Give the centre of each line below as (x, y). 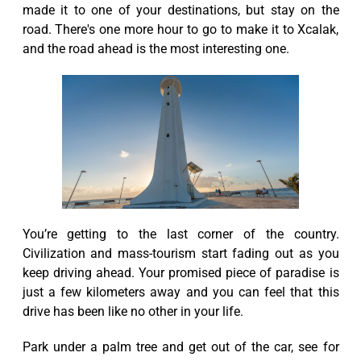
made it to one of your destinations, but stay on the (180, 10)
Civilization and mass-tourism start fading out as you (180, 253)
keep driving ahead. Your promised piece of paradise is (180, 272)
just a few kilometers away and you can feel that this (180, 292)
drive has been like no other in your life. (133, 311)
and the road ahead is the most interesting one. (156, 49)
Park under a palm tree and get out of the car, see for (180, 346)
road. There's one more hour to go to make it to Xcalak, (180, 30)
